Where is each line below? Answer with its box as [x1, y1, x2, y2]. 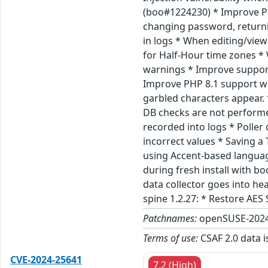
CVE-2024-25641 [10, 252, 82, 266]
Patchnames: [143, 211, 197, 225]
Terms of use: [143, 231, 199, 245]
